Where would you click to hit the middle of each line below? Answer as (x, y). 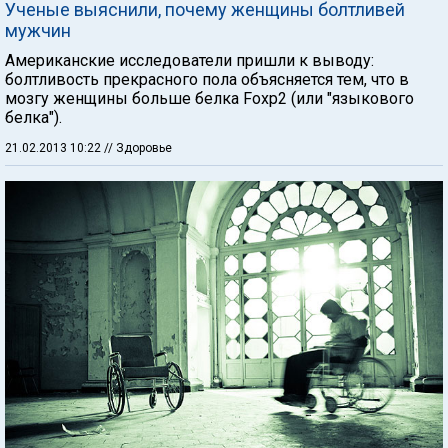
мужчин (38, 30)
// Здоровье (138, 147)
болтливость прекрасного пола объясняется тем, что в (207, 79)
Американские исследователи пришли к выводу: (189, 60)
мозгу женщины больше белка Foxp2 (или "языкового (209, 98)
